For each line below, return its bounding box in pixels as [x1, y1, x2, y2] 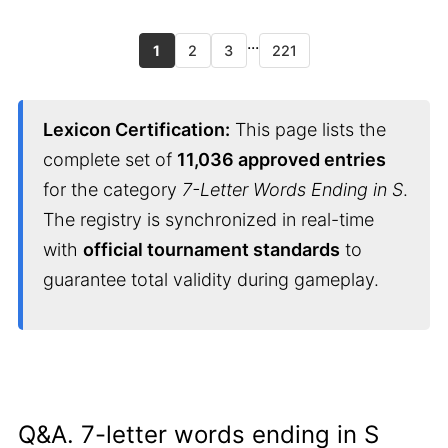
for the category [43, 179, 182, 200]
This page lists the [230, 119, 386, 140]
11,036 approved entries [177, 149, 386, 170]
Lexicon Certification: [43, 119, 230, 140]
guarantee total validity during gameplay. [43, 269, 379, 290]
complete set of [43, 149, 177, 170]
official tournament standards [83, 239, 340, 260]
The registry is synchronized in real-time [43, 209, 374, 230]
